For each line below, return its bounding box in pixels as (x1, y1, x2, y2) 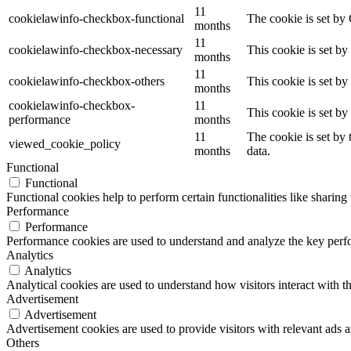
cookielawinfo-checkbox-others (9, 74, 165, 88)
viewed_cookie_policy (9, 136, 121, 150)
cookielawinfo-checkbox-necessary (9, 42, 183, 56)
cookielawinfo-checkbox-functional (9, 11, 184, 25)
